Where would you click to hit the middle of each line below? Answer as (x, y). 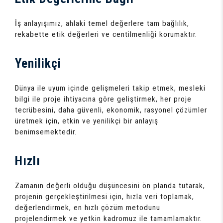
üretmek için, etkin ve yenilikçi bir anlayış (87, 121)
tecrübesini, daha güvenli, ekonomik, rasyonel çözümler (111, 110)
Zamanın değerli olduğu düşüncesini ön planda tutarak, (110, 185)
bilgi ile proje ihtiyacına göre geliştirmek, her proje (103, 99)
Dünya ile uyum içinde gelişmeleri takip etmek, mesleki (110, 88)
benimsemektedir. (46, 132)
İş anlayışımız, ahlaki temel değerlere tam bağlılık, (102, 23)
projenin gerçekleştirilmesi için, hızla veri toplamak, (105, 196)
